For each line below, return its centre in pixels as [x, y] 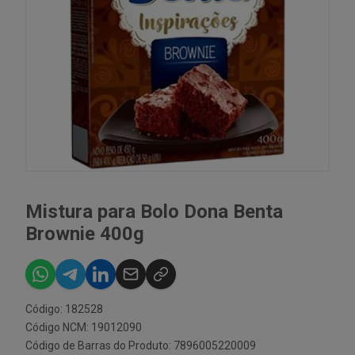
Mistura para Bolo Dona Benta [154, 212]
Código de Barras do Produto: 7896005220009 [141, 345]
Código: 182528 [64, 309]
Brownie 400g [85, 234]
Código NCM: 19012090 [84, 327]
